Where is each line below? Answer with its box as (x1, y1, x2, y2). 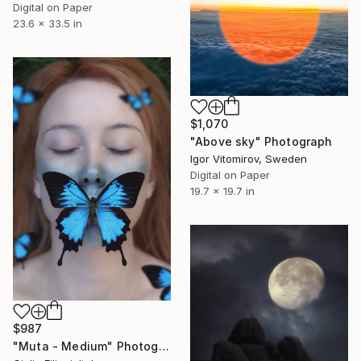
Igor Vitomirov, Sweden (190, 151, 307, 165)
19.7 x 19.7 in (190, 184, 255, 197)
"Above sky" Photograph (190, 134, 333, 148)
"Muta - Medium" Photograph (158, 338, 169, 353)
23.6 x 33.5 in (13, 16, 82, 30)
